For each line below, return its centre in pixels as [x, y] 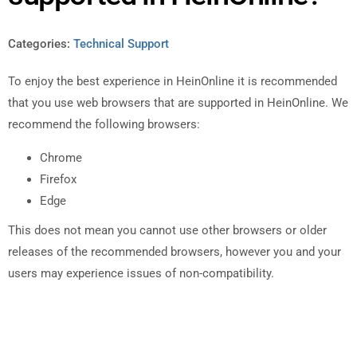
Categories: [39, 44]
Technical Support [121, 44]
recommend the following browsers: [104, 125]
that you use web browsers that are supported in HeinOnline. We [178, 103]
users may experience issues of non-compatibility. [141, 273]
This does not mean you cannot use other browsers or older [167, 230]
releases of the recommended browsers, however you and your [175, 251]
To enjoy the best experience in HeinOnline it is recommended [173, 82]
